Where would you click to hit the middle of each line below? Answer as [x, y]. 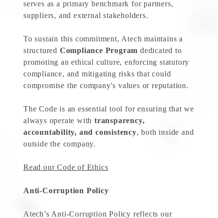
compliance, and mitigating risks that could [97, 73]
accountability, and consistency [80, 132]
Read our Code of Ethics [66, 167]
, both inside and [165, 132]
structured [42, 50]
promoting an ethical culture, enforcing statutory [107, 62]
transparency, [120, 120]
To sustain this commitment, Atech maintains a [103, 38]
